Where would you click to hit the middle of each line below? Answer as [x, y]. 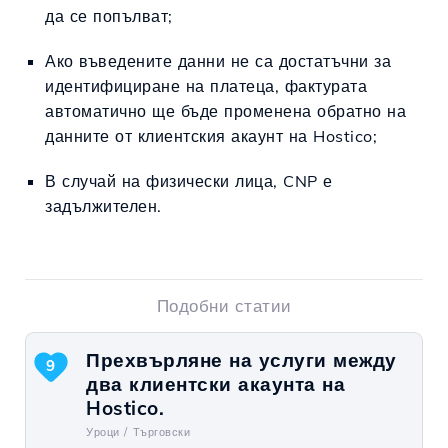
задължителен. [103, 205]
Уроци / [107, 431]
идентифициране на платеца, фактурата [206, 85]
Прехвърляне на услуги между [241, 359]
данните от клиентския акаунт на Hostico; [211, 135]
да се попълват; [109, 15]
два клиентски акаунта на [215, 383]
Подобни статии [224, 305]
